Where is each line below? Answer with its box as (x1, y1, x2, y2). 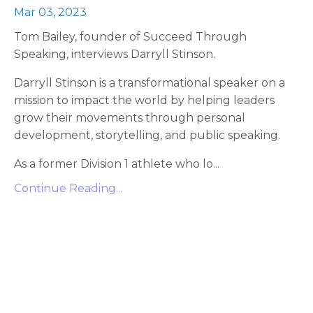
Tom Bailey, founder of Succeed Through (14, 30, 247, 43)
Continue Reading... (14, 182, 122, 195)
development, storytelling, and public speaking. (14, 129, 280, 142)
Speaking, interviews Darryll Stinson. (14, 48, 215, 61)
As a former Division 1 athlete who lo (14, 157, 213, 170)
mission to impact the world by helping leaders (14, 94, 275, 107)
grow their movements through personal (14, 111, 245, 124)
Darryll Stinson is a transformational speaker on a (14, 76, 285, 89)
